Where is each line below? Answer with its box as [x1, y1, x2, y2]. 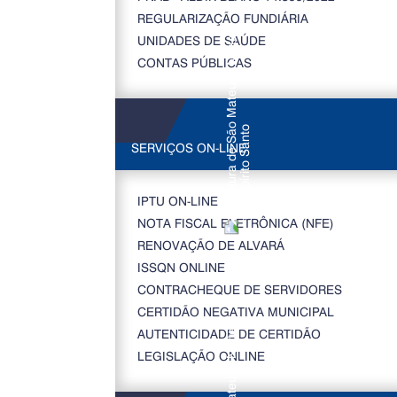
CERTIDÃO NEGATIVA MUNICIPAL [136, 303, 334, 320]
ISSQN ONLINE [136, 259, 225, 276]
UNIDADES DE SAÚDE [136, 32, 266, 49]
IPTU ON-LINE [136, 192, 218, 209]
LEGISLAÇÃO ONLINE [136, 347, 265, 364]
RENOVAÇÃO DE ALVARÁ [136, 237, 284, 253]
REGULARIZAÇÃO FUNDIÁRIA [136, 10, 308, 27]
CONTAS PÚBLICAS [136, 54, 252, 71]
